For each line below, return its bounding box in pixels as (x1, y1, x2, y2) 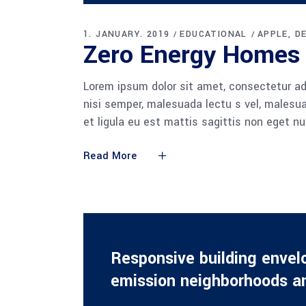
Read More (83, 148, 137, 163)
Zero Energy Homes (83, 36, 301, 72)
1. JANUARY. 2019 (83, 27, 170, 40)
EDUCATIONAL (180, 27, 247, 40)
